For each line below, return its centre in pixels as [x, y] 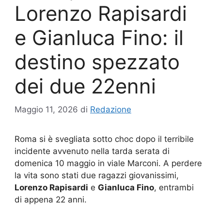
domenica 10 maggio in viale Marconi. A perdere [108, 163]
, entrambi [174, 188]
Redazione [111, 110]
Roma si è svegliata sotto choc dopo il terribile [104, 139]
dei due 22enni [85, 86]
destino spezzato [97, 62]
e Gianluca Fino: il [99, 37]
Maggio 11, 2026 [46, 110]
